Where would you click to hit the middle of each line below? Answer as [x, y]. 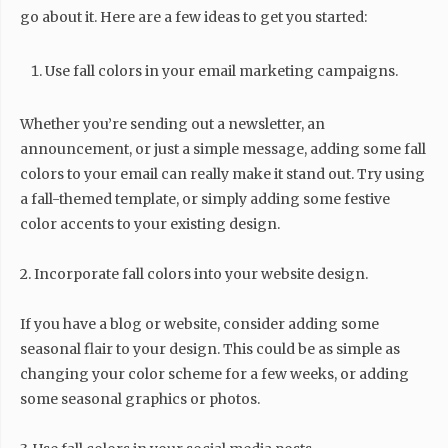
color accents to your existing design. [150, 224]
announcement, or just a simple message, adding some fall [223, 149]
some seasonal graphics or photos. [140, 399]
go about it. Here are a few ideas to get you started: [193, 17]
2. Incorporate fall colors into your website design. [194, 274]
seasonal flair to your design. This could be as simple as [210, 349]
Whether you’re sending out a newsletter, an [172, 124]
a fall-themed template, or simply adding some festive [205, 199]
